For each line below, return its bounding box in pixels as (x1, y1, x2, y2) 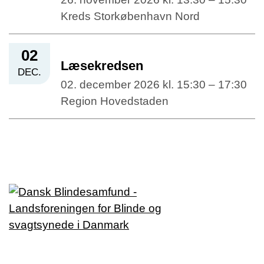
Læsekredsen (61, 58, 143, 74)
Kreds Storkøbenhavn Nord (61, 10, 200, 23)
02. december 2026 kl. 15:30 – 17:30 (61, 78, 247, 91)
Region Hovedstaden (61, 95, 169, 108)
